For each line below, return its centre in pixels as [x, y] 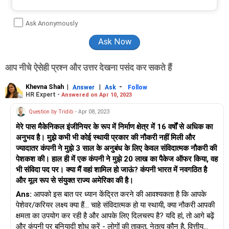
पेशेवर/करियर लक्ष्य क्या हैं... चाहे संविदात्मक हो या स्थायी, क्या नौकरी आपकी [115, 205]
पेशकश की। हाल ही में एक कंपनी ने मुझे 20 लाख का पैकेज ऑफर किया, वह [117, 159]
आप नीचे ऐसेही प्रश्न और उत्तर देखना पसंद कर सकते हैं [88, 68]
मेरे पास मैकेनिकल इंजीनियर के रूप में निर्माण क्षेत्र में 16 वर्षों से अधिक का [114, 127]
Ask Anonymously [52, 23]
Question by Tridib [51, 111]
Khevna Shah [45, 87]
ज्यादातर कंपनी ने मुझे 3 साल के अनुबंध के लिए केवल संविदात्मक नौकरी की [116, 148]
